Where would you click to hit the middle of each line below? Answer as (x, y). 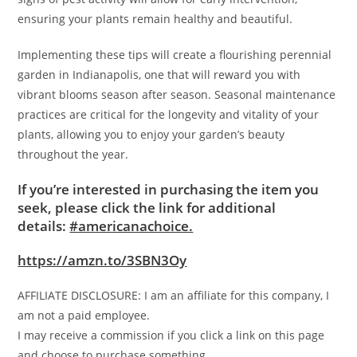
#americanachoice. (131, 226)
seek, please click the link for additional (147, 208)
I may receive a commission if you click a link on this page (171, 335)
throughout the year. (73, 155)
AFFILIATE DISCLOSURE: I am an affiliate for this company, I (174, 296)
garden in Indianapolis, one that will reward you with (159, 75)
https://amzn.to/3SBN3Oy (102, 261)
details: (44, 226)
